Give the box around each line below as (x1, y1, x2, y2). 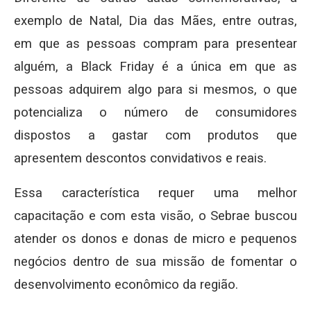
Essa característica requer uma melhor (14, 185, 297, 201)
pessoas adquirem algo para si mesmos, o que (14, 82, 297, 98)
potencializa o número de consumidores (14, 105, 297, 121)
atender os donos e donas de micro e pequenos (14, 231, 297, 247)
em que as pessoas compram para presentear (14, 36, 297, 52)
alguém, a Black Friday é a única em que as (14, 59, 297, 75)
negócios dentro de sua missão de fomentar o (14, 254, 297, 270)
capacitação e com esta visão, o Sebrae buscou (14, 208, 297, 224)
